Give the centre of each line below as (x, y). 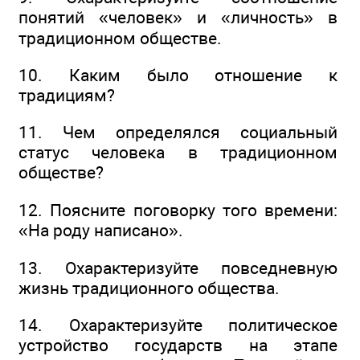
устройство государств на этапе (178, 346)
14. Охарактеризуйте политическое (178, 325)
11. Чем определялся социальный (178, 133)
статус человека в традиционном (178, 153)
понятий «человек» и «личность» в (178, 17)
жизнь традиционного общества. (149, 288)
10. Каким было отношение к (178, 75)
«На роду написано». (101, 230)
